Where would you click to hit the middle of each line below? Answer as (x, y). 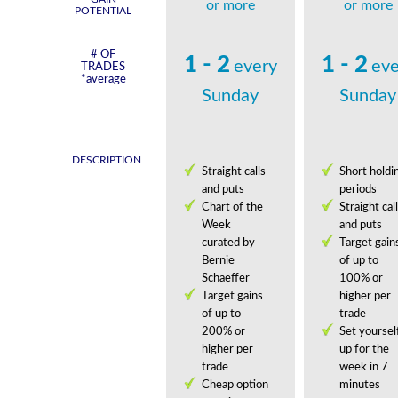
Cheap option (235, 385)
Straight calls (233, 172)
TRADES (103, 67)
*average (103, 80)
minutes (359, 385)
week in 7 (363, 367)
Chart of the (232, 207)
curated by (228, 243)
